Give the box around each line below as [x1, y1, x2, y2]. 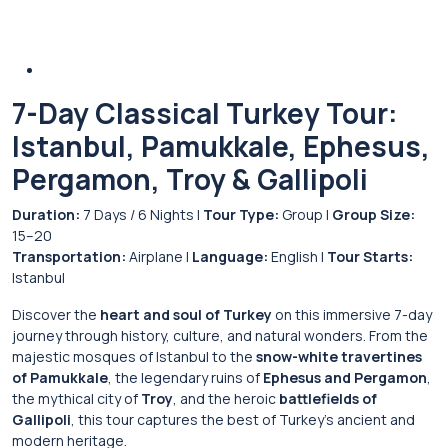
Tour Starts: [327, 247, 413, 266]
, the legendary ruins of [108, 368, 263, 387]
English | [268, 247, 327, 266]
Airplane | [126, 247, 192, 266]
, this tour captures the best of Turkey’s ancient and [71, 410, 415, 429]
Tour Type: [203, 205, 279, 224]
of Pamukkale [12, 368, 108, 387]
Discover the [12, 305, 100, 324]
